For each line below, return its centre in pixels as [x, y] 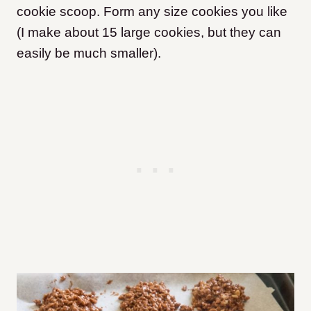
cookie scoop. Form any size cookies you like [152, 12]
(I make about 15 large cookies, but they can [149, 33]
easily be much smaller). [89, 53]
